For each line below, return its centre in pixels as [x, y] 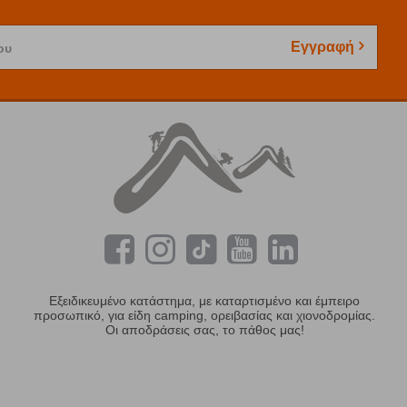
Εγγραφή [323, 46]
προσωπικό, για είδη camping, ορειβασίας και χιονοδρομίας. [205, 316]
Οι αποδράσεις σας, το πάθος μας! [204, 330]
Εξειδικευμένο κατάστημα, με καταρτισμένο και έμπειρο [205, 301]
